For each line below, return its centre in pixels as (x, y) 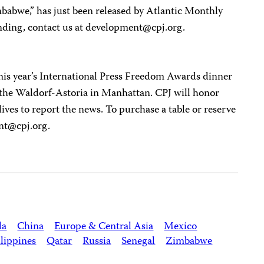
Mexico (181, 227)
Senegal (138, 242)
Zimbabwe (189, 242)
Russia (97, 242)
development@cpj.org (134, 28)
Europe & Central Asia (104, 227)
